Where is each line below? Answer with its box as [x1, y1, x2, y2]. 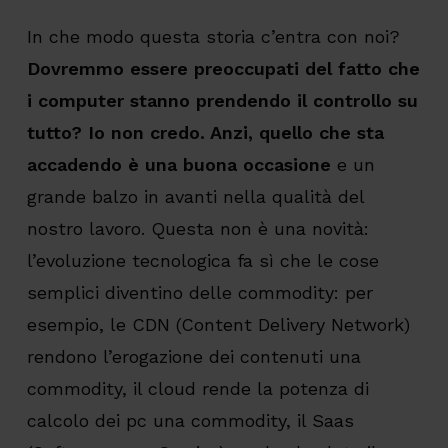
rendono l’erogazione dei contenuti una [26, 346, 361, 368]
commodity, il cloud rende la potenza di [26, 378, 369, 400]
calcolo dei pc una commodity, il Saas [26, 410, 354, 432]
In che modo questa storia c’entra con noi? [26, 26, 400, 48]
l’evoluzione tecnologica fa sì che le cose [26, 250, 379, 272]
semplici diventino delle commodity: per [26, 282, 373, 304]
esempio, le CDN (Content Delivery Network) [26, 314, 410, 336]
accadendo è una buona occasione [26, 154, 331, 176]
